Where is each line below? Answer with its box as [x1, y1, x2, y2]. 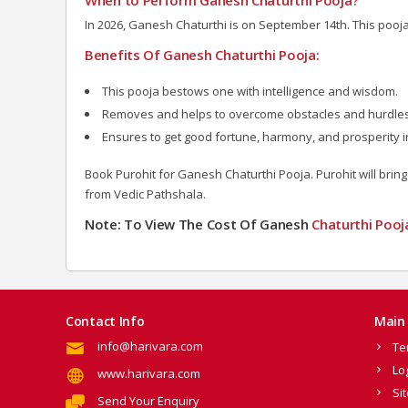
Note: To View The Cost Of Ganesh [85, 214, 312, 233]
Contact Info [66, 311, 145, 330]
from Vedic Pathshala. [85, 185, 206, 202]
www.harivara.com [97, 364, 200, 382]
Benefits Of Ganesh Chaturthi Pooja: [85, 45, 320, 64]
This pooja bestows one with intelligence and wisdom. [102, 82, 398, 99]
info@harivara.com [97, 337, 203, 354]
